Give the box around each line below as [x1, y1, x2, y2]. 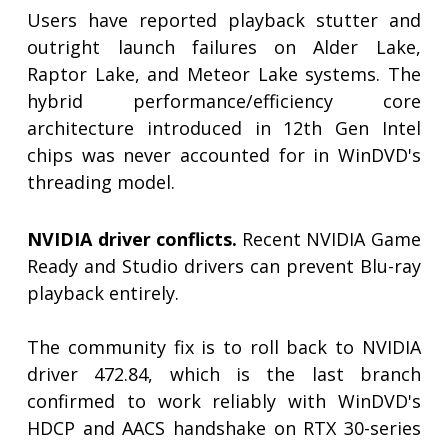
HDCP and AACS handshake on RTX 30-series [27, 416, 421, 441]
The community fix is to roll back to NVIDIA [27, 335, 421, 360]
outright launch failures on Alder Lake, [27, 35, 421, 60]
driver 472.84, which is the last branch [27, 362, 421, 387]
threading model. [27, 170, 176, 195]
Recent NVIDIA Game [236, 227, 421, 252]
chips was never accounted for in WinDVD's [27, 143, 421, 168]
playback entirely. [27, 281, 180, 306]
